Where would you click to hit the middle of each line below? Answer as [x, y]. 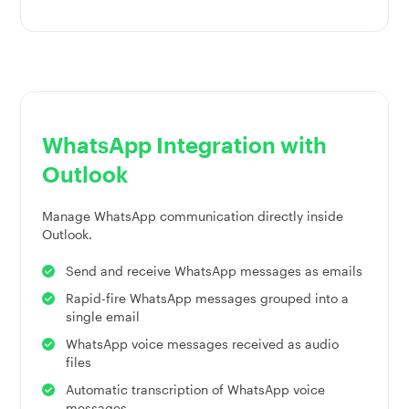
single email [102, 317]
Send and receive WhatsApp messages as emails [214, 271]
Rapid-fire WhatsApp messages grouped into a [207, 299]
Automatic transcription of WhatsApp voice [195, 390]
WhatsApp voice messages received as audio [202, 344]
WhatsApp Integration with [184, 145]
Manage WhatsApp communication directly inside [192, 216]
